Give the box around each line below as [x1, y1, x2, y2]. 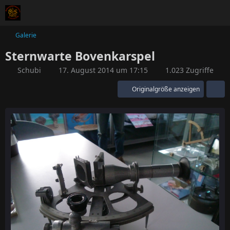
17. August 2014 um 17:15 [59, 65, 148, 75]
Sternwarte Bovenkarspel [5, 48, 155, 64]
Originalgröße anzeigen [132, 85, 200, 93]
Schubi [17, 65, 41, 75]
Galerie [15, 31, 36, 40]
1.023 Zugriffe [163, 65, 214, 75]
